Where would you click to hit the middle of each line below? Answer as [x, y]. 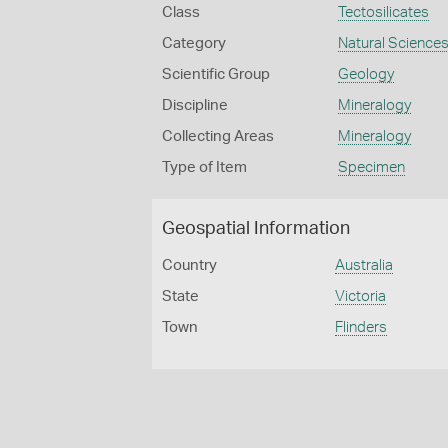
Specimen [371, 167]
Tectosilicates [383, 12]
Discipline [195, 105]
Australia [364, 265]
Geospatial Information [256, 229]
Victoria [361, 296]
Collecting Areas [218, 136]
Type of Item [204, 167]
